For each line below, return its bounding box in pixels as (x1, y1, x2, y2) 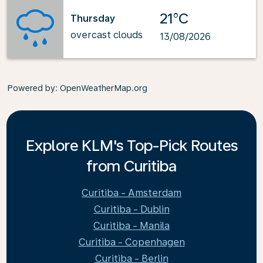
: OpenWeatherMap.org (55, 83, 147, 93)
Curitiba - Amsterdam (82, 187, 181, 198)
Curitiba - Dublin (93, 204, 170, 215)
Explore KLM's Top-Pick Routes (25, 136, 238, 154)
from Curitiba (86, 157, 177, 175)
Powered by (7, 83, 55, 93)
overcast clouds (70, 29, 143, 41)
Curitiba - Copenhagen (78, 237, 185, 248)
